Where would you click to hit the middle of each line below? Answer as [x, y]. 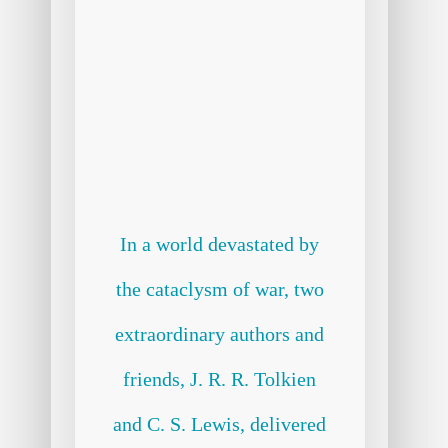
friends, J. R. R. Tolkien [220, 379]
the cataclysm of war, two [219, 289]
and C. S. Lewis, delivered [220, 424]
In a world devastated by [220, 244]
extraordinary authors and [220, 334]
